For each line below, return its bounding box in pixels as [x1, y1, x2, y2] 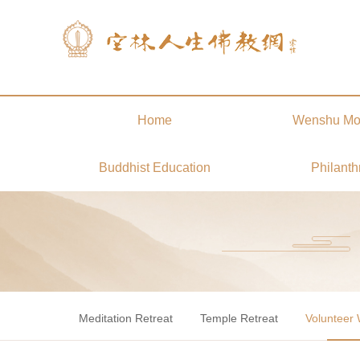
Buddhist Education [98, 161, 211, 174]
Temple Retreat [200, 312, 278, 325]
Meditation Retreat [79, 312, 173, 325]
